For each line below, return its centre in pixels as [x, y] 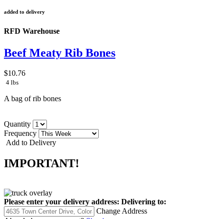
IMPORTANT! [42, 164]
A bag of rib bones [33, 99]
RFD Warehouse [32, 31]
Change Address [122, 211]
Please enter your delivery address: [62, 202]
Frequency [21, 133]
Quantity [18, 124]
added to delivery [24, 12]
